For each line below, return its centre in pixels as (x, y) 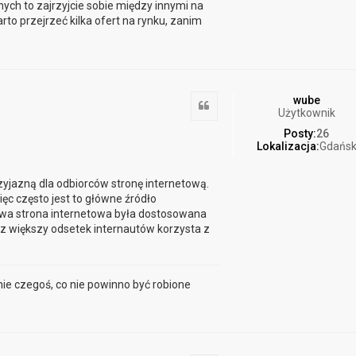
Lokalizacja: (288, 147)
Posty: (300, 134)
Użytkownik (306, 113)
